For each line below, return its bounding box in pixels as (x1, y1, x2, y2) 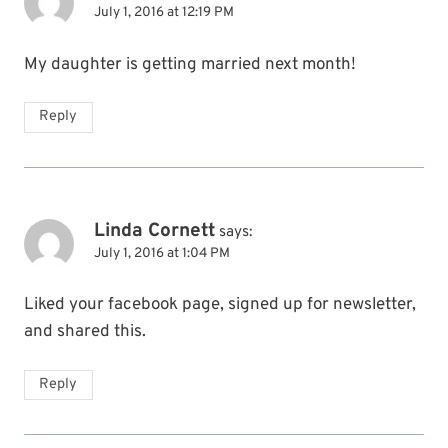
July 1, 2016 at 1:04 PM (94, 244, 230, 262)
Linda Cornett (94, 218, 215, 243)
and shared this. (24, 321, 146, 344)
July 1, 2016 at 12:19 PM (94, 3, 234, 21)
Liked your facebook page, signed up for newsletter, (24, 294, 416, 317)
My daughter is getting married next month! (24, 53, 356, 76)
